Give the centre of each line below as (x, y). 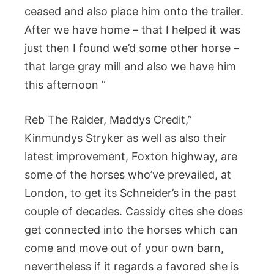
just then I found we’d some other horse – (132, 48)
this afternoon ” (65, 85)
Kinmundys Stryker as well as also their (126, 138)
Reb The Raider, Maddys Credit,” (108, 120)
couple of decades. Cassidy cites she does (134, 211)
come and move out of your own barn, (124, 248)
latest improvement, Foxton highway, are (131, 156)
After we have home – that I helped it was (132, 30)
